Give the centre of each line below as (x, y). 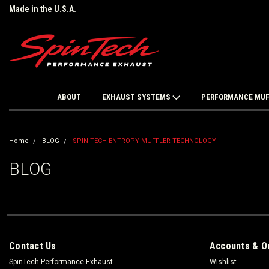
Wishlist (223, 262)
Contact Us (33, 246)
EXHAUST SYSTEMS (137, 97)
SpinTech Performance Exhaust (61, 262)
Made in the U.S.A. (43, 9)
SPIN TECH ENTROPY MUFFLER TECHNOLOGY (144, 141)
